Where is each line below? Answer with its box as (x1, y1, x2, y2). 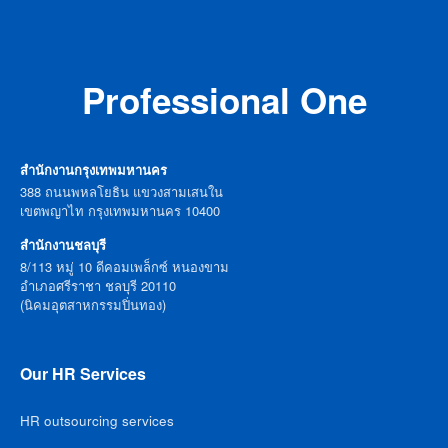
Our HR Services (20, 361, 146, 385)
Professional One (81, 74, 367, 125)
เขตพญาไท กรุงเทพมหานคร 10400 (20, 200, 220, 220)
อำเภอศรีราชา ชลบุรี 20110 (20, 275, 176, 295)
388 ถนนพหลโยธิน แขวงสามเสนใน (20, 181, 223, 201)
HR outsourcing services (20, 410, 174, 430)
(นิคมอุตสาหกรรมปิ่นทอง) (20, 294, 166, 314)
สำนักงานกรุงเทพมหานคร (20, 159, 167, 179)
